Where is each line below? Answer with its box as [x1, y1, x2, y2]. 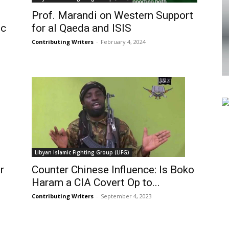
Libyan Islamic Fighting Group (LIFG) [35, 149, 129, 156]
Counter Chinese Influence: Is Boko [32, 164, 194, 176]
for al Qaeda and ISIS [32, 22, 131, 34]
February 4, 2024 [101, 38, 146, 45]
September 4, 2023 [101, 192, 152, 200]
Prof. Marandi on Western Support [32, 9, 193, 21]
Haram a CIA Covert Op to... [32, 176, 160, 189]
